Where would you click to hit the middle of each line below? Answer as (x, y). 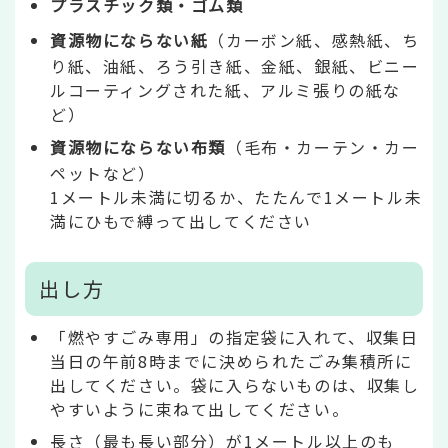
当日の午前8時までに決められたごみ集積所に (231, 360)
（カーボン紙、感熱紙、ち (314, 40)
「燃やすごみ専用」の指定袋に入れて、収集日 (234, 336)
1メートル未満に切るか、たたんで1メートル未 (236, 197)
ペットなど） (103, 173)
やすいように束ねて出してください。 (200, 408)
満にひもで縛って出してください (181, 221)
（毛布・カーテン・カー (323, 147)
